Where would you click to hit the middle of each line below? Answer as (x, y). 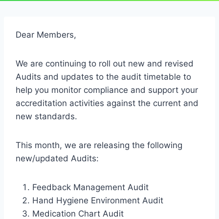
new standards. (46, 116)
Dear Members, (46, 35)
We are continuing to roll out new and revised (105, 64)
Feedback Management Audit (90, 187)
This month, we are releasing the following (99, 145)
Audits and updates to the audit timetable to (103, 77)
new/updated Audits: (57, 158)
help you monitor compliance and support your (107, 90)
